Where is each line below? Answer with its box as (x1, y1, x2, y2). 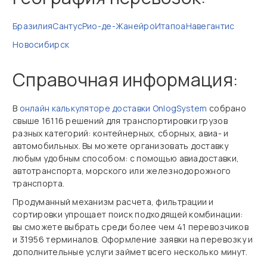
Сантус (52, 20, 82, 32)
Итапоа (154, 20, 186, 32)
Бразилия (13, 20, 53, 32)
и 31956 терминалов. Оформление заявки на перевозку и (13, 234, 253, 245)
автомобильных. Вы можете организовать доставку (13, 140, 228, 151)
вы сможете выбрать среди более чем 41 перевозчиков (13, 221, 249, 232)
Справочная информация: (13, 67, 238, 92)
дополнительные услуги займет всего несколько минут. (13, 246, 248, 257)
